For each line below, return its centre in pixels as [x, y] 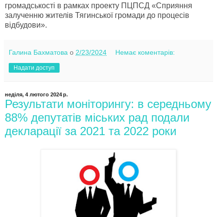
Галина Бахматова [38, 52]
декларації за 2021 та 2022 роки [91, 131]
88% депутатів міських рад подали [97, 117]
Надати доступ [34, 68]
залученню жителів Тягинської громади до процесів [97, 15]
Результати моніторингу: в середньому [108, 104]
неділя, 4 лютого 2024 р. [36, 94]
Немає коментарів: [145, 52]
